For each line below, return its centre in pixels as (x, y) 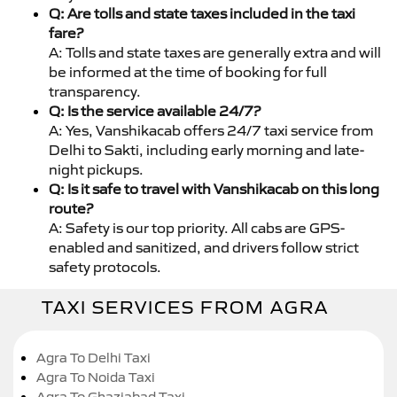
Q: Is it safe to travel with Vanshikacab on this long (214, 188)
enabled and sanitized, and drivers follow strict (204, 247)
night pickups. (96, 169)
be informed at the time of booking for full (188, 71)
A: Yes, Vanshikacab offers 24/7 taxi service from (211, 130)
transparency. (95, 91)
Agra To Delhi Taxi (93, 357)
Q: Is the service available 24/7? (155, 110)
